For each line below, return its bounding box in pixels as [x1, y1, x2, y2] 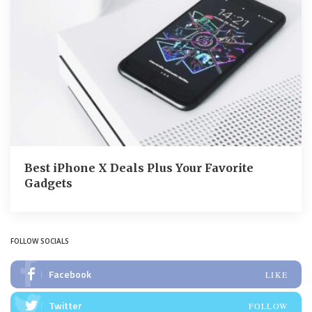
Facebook [49, 266, 91, 281]
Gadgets [24, 175, 72, 190]
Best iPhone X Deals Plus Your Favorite [24, 160, 253, 175]
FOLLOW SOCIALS [10, 235, 69, 246]
